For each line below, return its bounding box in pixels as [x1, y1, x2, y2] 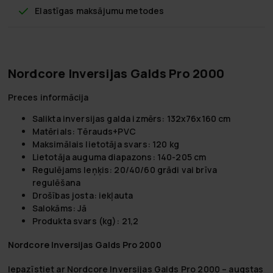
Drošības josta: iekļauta [32, 189, 133, 201]
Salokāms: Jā [32, 202, 87, 214]
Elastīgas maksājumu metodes [35, 4, 165, 16]
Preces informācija [7, 91, 89, 103]
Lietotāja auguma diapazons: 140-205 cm [32, 151, 207, 163]
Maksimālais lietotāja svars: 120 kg [32, 138, 179, 150]
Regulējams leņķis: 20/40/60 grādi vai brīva [32, 163, 218, 175]
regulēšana [32, 176, 81, 188]
